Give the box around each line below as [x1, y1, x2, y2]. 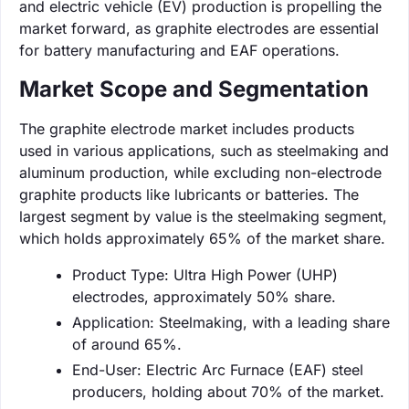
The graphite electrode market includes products [19, 119, 354, 138]
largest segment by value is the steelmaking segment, [19, 206, 387, 225]
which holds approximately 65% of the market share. [19, 228, 385, 247]
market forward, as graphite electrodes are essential [19, 18, 379, 37]
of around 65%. [72, 334, 182, 353]
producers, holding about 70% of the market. [72, 382, 384, 401]
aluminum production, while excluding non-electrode [19, 163, 382, 182]
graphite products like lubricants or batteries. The [19, 184, 359, 204]
